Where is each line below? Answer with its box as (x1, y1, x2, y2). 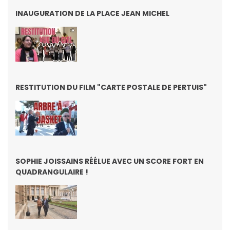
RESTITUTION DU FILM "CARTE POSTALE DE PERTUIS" (15, 82, 207, 92)
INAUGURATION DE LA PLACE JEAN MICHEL (15, 8, 169, 18)
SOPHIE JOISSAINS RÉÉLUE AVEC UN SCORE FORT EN (15, 156, 204, 166)
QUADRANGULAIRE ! (15, 166, 88, 177)
